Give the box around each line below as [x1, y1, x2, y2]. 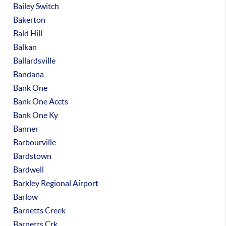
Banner [13, 124, 39, 133]
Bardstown [13, 151, 52, 160]
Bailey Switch [13, 2, 60, 11]
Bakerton [13, 15, 46, 24]
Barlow [13, 192, 38, 201]
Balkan [13, 42, 37, 51]
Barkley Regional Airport [13, 179, 99, 188]
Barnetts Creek [13, 206, 66, 215]
